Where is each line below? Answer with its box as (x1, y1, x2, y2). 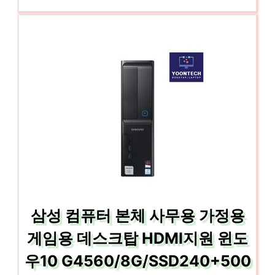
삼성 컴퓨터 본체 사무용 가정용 (30, 206, 245, 225)
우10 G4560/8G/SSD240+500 (24, 251, 251, 270)
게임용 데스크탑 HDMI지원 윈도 (27, 228, 248, 247)
